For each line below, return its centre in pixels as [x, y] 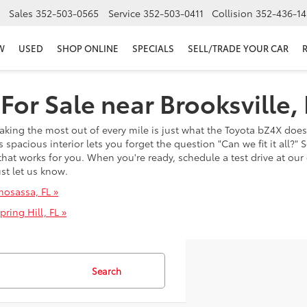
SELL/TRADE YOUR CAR [238, 48]
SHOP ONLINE [88, 48]
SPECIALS [153, 48]
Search [107, 271]
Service [124, 13]
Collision [232, 13]
